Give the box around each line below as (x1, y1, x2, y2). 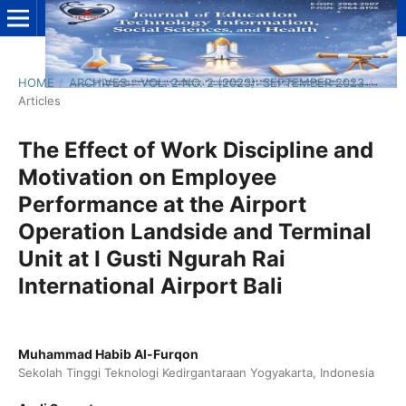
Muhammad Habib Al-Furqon (17, 345, 198, 362)
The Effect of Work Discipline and (17, 136, 373, 163)
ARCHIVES (68, 74, 127, 90)
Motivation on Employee (17, 163, 276, 190)
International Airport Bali (17, 272, 283, 299)
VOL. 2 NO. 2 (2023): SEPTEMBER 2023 (140, 74, 365, 90)
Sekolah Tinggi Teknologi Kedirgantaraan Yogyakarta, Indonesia (17, 364, 374, 380)
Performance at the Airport (17, 190, 306, 217)
